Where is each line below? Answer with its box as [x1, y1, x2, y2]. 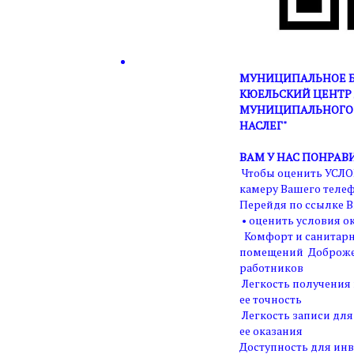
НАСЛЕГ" [239, 117, 287, 133]
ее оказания [239, 322, 303, 338]
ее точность [239, 291, 302, 307]
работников [239, 259, 303, 275]
